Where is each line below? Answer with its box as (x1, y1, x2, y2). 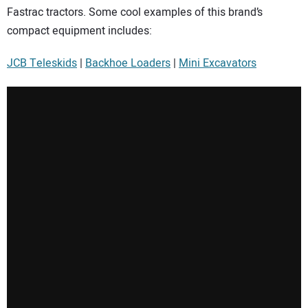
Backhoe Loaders (85, 55, 170, 72)
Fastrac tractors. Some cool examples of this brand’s (7, 4, 263, 21)
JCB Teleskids (7, 55, 77, 72)
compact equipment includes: (7, 23, 152, 40)
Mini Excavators (179, 55, 256, 72)
